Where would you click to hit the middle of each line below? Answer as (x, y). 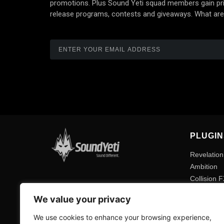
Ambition (204, 167)
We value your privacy (82, 199)
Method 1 (205, 191)
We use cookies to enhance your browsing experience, (122, 217)
